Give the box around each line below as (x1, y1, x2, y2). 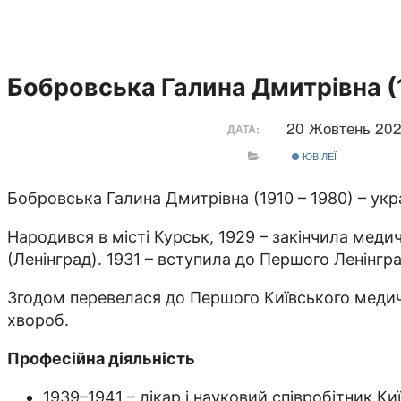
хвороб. (7, 311, 69, 330)
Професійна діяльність (7, 349, 195, 369)
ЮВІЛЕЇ (300, 148, 337, 163)
